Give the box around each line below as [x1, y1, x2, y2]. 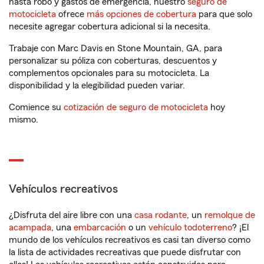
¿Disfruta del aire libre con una [9, 210, 134, 220]
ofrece [56, 9, 87, 19]
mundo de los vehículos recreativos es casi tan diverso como [9, 235, 250, 245]
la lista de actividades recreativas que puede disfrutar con [9, 247, 241, 257]
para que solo [196, 9, 252, 19]
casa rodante [134, 210, 187, 220]
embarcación [74, 223, 126, 232]
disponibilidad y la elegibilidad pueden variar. [9, 81, 185, 90]
